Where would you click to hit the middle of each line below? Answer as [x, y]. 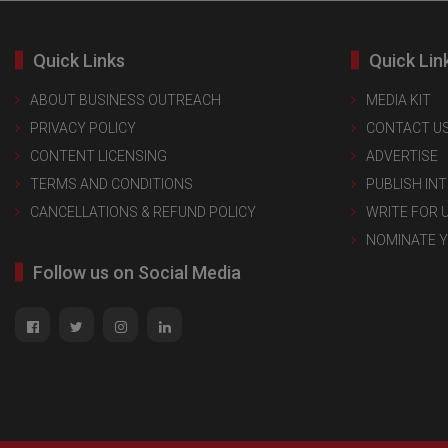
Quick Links [79, 60]
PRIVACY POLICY [83, 127]
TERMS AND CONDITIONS [111, 183]
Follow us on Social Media [137, 272]
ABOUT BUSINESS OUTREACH [125, 99]
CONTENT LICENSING [98, 155]
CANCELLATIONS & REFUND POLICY [143, 211]
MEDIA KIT [398, 99]
